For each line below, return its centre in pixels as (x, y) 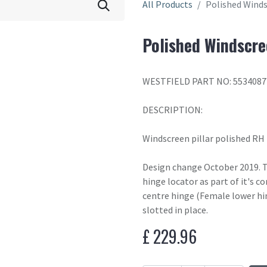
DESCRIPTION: (173, 110)
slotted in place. (175, 210)
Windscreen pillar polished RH (204, 138)
